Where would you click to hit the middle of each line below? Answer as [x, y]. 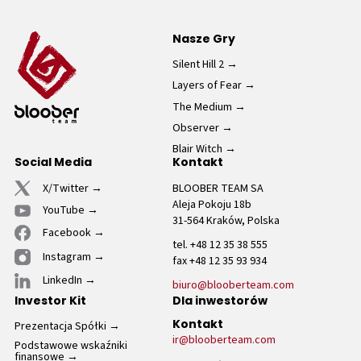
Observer [196, 128]
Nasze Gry [204, 40]
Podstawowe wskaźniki [71, 345]
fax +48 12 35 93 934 [220, 261]
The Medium [202, 107]
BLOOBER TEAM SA [218, 188]
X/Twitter [66, 188]
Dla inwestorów [220, 301]
